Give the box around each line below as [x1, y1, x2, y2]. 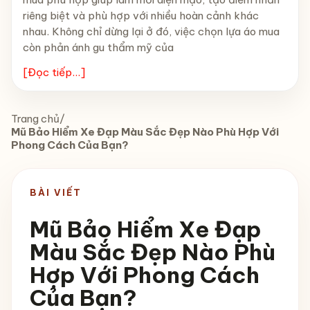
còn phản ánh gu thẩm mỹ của [23, 41, 174, 55]
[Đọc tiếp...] [23, 65, 85, 79]
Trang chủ [11, 111, 60, 125]
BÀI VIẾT [29, 186, 82, 198]
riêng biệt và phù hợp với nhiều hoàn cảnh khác [23, 9, 259, 23]
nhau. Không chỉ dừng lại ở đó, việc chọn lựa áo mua [23, 25, 280, 39]
